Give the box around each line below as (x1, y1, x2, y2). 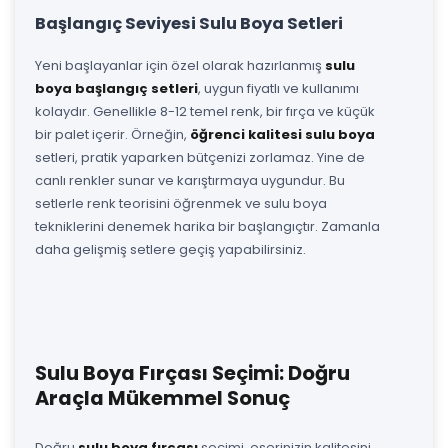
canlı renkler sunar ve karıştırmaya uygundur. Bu (35, 170, 345, 190)
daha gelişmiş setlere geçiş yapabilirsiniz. (35, 239, 306, 259)
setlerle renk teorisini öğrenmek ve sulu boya (35, 193, 327, 213)
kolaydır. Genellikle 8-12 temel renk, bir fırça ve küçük (35, 101, 375, 121)
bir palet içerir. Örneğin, (35, 124, 190, 144)
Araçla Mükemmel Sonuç (35, 384, 290, 412)
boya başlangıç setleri (35, 78, 198, 98)
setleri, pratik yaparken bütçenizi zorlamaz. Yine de (35, 147, 365, 167)
